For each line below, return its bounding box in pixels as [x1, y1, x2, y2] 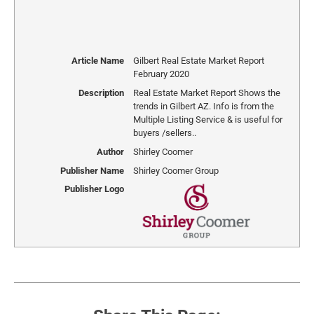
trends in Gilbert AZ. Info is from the [132, 100, 274, 111]
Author [96, 146, 124, 157]
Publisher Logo [64, 184, 124, 195]
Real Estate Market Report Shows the [132, 87, 280, 98]
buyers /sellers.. [132, 127, 196, 138]
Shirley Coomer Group [132, 165, 219, 176]
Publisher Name [60, 165, 124, 176]
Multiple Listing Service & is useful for [132, 114, 282, 125]
